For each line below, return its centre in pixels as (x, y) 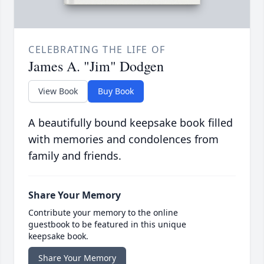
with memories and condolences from (123, 139)
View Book (58, 91)
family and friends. (75, 156)
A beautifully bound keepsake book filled (131, 123)
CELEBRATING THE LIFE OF (97, 50)
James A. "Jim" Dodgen (96, 66)
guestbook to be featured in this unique (107, 225)
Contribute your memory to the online (103, 213)
